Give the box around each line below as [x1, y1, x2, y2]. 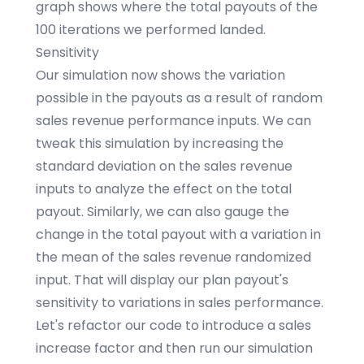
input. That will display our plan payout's [36, 271, 288, 289]
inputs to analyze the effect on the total [36, 180, 292, 198]
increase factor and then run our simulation [36, 339, 313, 357]
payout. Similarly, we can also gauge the [36, 202, 289, 221]
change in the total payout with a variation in [36, 225, 321, 244]
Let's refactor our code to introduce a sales [36, 316, 311, 335]
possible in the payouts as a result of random [36, 89, 323, 107]
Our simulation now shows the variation [36, 66, 285, 84]
